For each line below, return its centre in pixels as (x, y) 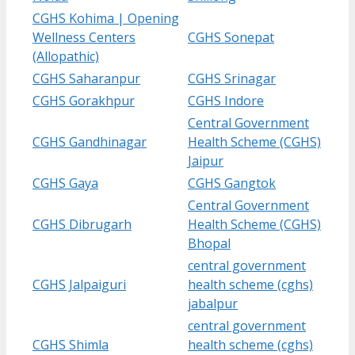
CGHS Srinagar (232, 78)
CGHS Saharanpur (86, 78)
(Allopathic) (66, 56)
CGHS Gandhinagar (90, 141)
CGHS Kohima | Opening (106, 18)
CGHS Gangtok (232, 183)
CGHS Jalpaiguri (79, 284)
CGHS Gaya (65, 183)
